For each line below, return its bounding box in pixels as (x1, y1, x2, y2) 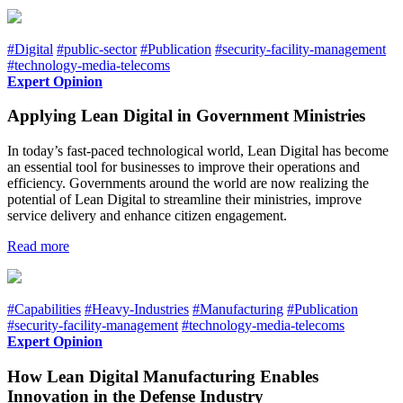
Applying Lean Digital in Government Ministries (7, 106, 365, 126)
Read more (7, 238, 69, 255)
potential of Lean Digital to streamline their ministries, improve (7, 192, 362, 208)
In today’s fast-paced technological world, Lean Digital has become (7, 143, 389, 159)
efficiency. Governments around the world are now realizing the (7, 175, 369, 192)
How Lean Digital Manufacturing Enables (7, 366, 318, 386)
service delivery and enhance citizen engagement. (7, 208, 287, 224)
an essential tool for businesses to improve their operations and (7, 159, 360, 175)
